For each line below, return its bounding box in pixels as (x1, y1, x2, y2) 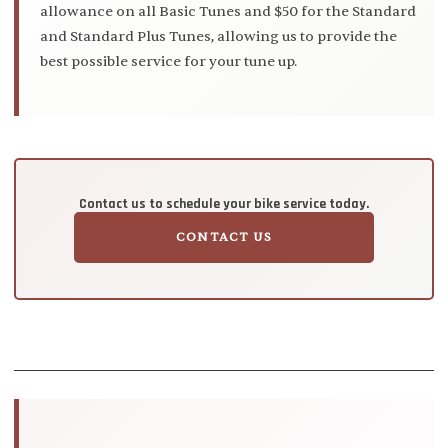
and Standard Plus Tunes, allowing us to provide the (40, 27, 397, 45)
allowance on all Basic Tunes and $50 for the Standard (40, 2, 416, 20)
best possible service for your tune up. (40, 52, 297, 70)
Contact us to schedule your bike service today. (79, 195, 369, 211)
